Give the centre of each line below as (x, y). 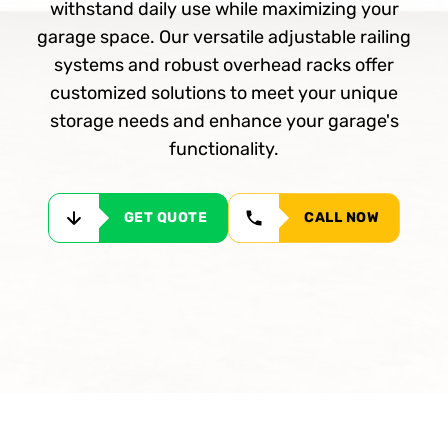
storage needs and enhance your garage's (224, 121)
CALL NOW (342, 218)
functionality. (224, 149)
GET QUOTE (165, 218)
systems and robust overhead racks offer (224, 65)
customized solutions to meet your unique (224, 93)
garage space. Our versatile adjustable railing (224, 37)
